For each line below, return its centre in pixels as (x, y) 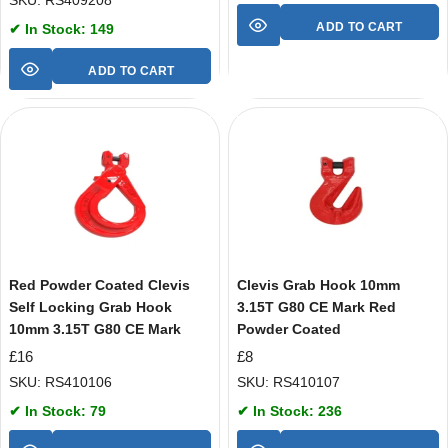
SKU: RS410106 (60, 381)
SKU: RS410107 (288, 381)
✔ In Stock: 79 (57, 410)
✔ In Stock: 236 (289, 410)
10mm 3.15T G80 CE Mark (95, 329)
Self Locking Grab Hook (90, 307)
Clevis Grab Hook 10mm (318, 285)
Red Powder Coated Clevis (99, 285)
